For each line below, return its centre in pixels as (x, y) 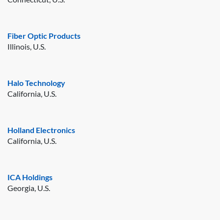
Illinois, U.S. (27, 46)
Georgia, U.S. (29, 188)
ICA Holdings (30, 177)
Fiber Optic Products (44, 35)
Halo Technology (36, 82)
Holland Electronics (41, 130)
